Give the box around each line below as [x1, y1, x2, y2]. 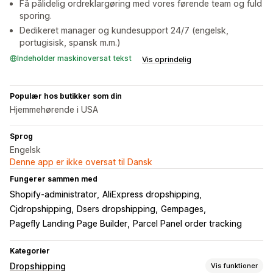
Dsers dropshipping [77, 204, 155, 214]
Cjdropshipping [10, 204, 71, 214]
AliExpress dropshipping [102, 189, 199, 200]
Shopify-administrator [10, 189, 97, 200]
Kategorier [10, 246, 50, 256]
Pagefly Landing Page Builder [10, 218, 127, 229]
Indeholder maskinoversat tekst [17, 54, 132, 63]
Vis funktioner [211, 261, 258, 270]
